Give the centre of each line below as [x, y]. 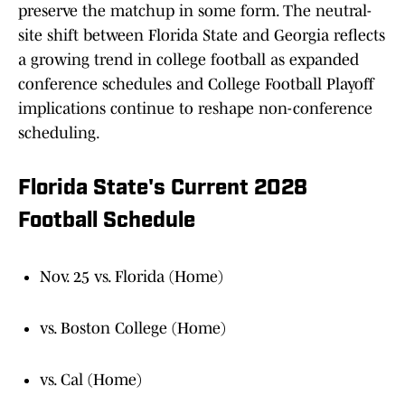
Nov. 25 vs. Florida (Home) [132, 277]
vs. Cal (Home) [91, 380]
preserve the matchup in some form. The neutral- [195, 11]
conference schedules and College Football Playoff [196, 85]
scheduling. [59, 133]
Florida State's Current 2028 [163, 189]
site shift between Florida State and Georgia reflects [202, 36]
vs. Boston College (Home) [133, 329]
